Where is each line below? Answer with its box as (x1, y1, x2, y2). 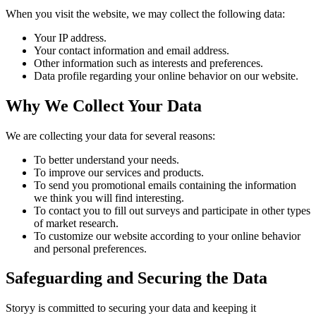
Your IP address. (34, 31, 107, 44)
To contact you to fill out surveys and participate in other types (34, 204, 310, 217)
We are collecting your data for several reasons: (6, 129, 215, 142)
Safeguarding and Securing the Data (6, 269, 267, 288)
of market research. (34, 217, 119, 229)
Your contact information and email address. (34, 44, 229, 56)
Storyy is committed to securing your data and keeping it (6, 302, 256, 315)
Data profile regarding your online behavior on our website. (34, 69, 298, 82)
